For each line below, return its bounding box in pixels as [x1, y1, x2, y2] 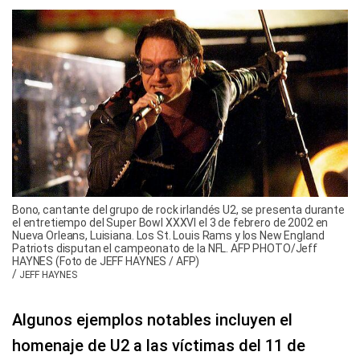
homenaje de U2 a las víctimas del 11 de [12, 336, 305, 356]
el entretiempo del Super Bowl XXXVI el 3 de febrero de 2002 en [12, 216, 329, 230]
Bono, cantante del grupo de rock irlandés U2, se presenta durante [12, 203, 345, 217]
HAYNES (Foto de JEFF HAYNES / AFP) [12, 255, 200, 268]
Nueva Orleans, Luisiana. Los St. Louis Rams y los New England [12, 229, 325, 243]
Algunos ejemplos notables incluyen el [12, 310, 292, 330]
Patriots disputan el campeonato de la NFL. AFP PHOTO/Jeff [12, 242, 318, 256]
